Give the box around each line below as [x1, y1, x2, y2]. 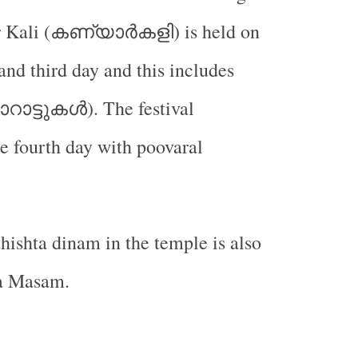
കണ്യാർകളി [50, 18, 173, 44]
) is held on [173, 18, 260, 44]
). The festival [86, 95, 194, 121]
